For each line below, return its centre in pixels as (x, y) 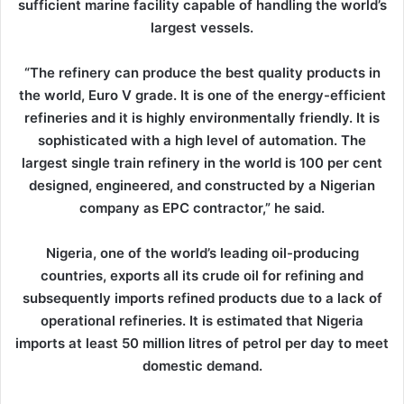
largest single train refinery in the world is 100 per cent (202, 163)
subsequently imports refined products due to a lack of (202, 298)
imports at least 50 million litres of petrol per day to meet (202, 344)
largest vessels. (202, 28)
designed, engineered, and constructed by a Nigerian (202, 186)
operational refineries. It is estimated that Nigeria (202, 321)
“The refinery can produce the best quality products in (202, 73)
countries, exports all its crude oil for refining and (202, 276)
